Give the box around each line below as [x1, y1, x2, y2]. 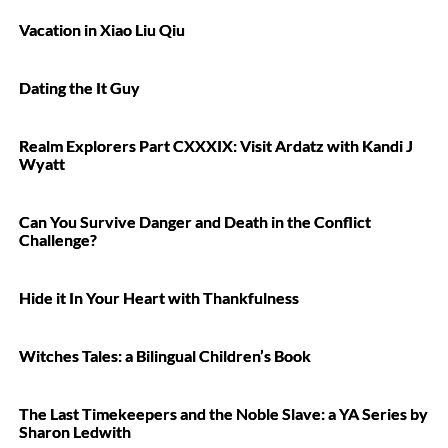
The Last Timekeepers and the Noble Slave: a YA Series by [19, 404, 428, 423]
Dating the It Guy [19, 78, 140, 97]
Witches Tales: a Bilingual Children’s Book [19, 346, 311, 365]
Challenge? [19, 230, 97, 249]
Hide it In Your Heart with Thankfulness [19, 288, 299, 307]
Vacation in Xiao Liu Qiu [19, 20, 185, 39]
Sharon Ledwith [19, 422, 131, 441]
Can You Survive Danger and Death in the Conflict [19, 212, 371, 231]
